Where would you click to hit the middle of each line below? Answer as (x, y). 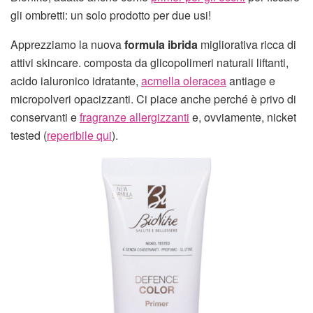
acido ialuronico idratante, (76, 80)
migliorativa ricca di (247, 44)
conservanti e (45, 117)
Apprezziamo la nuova (67, 44)
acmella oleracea (184, 80)
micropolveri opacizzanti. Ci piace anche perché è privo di (153, 99)
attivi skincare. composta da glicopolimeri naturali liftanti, (150, 62)
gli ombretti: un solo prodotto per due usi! (111, 15)
